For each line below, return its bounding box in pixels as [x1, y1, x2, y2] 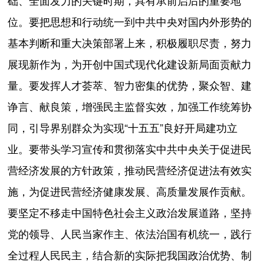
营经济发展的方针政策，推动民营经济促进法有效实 [8, 165, 252, 176]
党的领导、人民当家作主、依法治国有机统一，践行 [8, 229, 252, 240]
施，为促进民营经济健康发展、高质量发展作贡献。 [8, 186, 252, 197]
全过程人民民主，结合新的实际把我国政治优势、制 [8, 250, 252, 261]
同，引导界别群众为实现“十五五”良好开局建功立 [8, 123, 238, 134]
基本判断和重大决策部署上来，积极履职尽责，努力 [8, 38, 252, 49]
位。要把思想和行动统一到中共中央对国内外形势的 [8, 16, 252, 28]
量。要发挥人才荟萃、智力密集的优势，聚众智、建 [8, 80, 252, 91]
